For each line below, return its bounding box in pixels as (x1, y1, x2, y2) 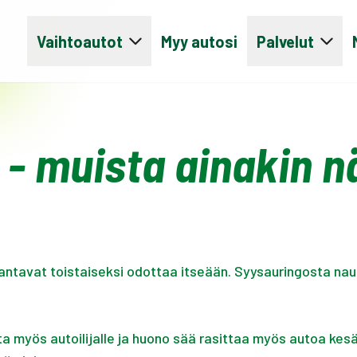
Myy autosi (161, 31, 237, 51)
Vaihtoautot (37, 31, 123, 51)
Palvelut (257, 31, 314, 51)
